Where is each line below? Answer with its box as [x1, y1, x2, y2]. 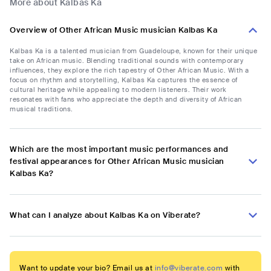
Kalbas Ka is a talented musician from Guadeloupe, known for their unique [10, 47, 257, 56]
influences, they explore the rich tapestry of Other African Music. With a [10, 66, 249, 75]
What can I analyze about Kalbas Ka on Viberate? [10, 210, 201, 221]
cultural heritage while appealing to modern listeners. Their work [10, 85, 227, 94]
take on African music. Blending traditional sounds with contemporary [10, 56, 243, 65]
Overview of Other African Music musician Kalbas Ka [10, 25, 217, 36]
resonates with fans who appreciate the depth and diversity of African [10, 95, 242, 104]
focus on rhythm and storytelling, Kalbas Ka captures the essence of [10, 76, 238, 85]
